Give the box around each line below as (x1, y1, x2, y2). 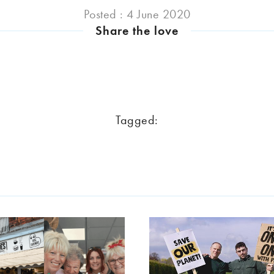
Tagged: (116, 111, 158, 128)
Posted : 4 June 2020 (83, 6, 191, 23)
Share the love (95, 23, 179, 39)
